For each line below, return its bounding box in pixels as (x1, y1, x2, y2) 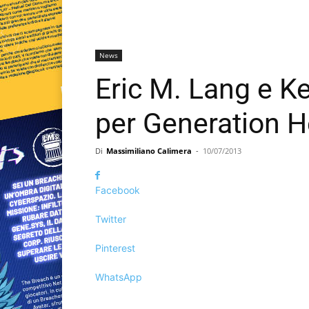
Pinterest (95, 242, 135, 255)
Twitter (95, 213, 126, 226)
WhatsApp (95, 271, 142, 283)
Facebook (95, 184, 140, 197)
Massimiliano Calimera (106, 146, 192, 157)
